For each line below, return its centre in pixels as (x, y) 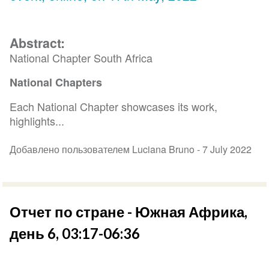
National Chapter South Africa (81, 58)
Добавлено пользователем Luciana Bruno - (106, 150)
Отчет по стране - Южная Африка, (129, 212)
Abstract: (38, 43)
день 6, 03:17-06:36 (75, 234)
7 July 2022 (227, 150)
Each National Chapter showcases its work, (114, 107)
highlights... (37, 121)
